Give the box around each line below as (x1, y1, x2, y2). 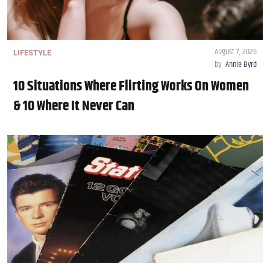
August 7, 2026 (215, 45, 257, 59)
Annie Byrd (225, 58, 257, 72)
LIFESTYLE (13, 48, 51, 58)
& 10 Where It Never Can (13, 95, 134, 118)
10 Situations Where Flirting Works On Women (13, 75, 249, 98)
